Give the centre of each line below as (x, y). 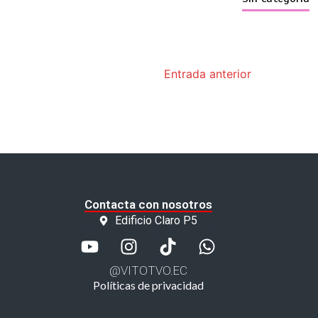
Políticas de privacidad (148, 285)
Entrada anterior (207, 73)
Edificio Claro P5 (156, 220)
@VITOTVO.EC (148, 270)
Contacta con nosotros (148, 204)
